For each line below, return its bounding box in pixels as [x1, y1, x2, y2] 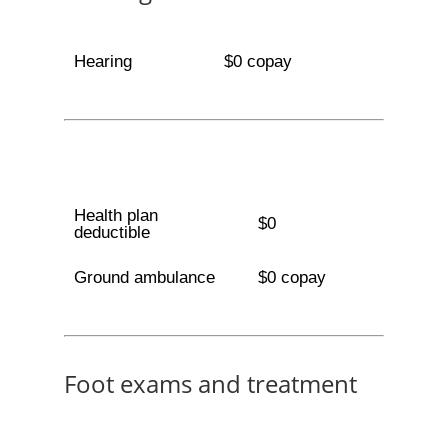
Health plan [73, 206, 158, 225]
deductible [73, 223, 150, 242]
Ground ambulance [73, 268, 215, 287]
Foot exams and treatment [64, 367, 357, 400]
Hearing [73, 52, 132, 71]
